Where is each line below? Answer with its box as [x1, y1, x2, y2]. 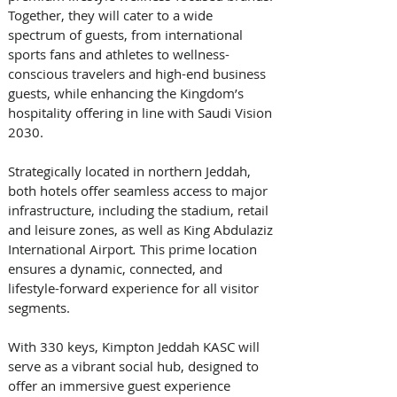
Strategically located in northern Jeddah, [8, 161, 254, 180]
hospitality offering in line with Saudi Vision [8, 103, 276, 121]
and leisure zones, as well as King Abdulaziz [8, 220, 276, 238]
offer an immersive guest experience [8, 376, 234, 394]
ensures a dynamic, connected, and [8, 259, 226, 277]
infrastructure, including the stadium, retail [8, 200, 272, 219]
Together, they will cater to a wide [8, 5, 216, 24]
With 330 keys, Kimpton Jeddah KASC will [8, 337, 263, 355]
